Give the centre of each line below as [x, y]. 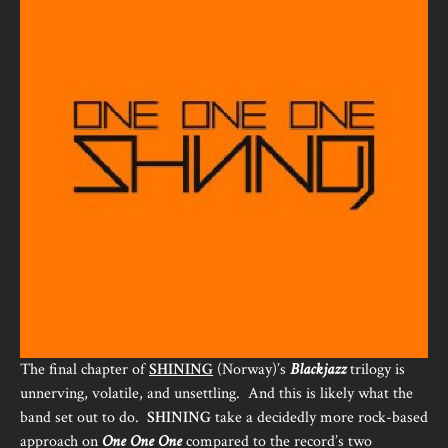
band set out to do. [83, 417]
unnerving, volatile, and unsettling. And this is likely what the [216, 393]
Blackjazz [318, 369]
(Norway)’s [251, 369]
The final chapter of [84, 369]
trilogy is [375, 369]
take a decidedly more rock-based [319, 417]
